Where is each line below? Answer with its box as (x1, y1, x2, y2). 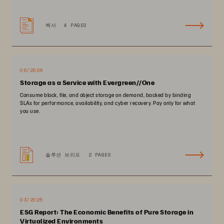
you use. (20, 107, 40, 114)
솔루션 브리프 (45, 151, 80, 158)
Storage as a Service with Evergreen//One (20, 78, 154, 86)
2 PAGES (88, 151, 111, 158)
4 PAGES (64, 21, 87, 29)
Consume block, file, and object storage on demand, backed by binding (20, 91, 191, 98)
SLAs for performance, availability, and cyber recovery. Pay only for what (20, 99, 195, 106)
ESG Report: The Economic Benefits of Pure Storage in (20, 207, 193, 216)
